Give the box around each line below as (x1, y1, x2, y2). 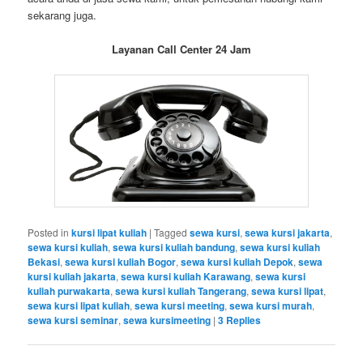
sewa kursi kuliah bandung (113, 239, 236, 254)
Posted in (28, 224, 70, 239)
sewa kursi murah (229, 297, 313, 313)
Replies (224, 312, 262, 327)
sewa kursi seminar (28, 312, 119, 327)
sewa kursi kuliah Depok (181, 254, 294, 269)
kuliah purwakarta (28, 283, 111, 298)
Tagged (154, 224, 188, 239)
